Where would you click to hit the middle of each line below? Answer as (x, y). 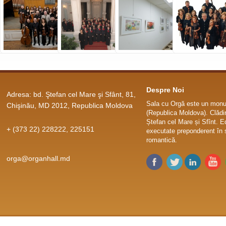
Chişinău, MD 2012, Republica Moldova (69, 105)
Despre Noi (165, 90)
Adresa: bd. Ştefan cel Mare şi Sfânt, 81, (71, 94)
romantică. (161, 140)
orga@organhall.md (38, 158)
